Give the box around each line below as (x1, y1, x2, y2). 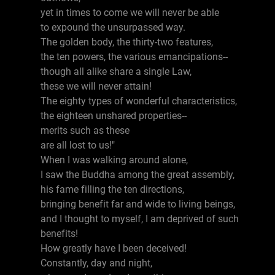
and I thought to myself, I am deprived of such (41, 213, 239, 225)
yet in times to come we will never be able (41, 7, 219, 18)
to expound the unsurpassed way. (41, 21, 185, 33)
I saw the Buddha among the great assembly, (41, 169, 234, 180)
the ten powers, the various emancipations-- (41, 51, 228, 63)
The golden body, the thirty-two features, (41, 36, 213, 48)
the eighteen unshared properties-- (41, 110, 187, 122)
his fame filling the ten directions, (41, 184, 184, 195)
